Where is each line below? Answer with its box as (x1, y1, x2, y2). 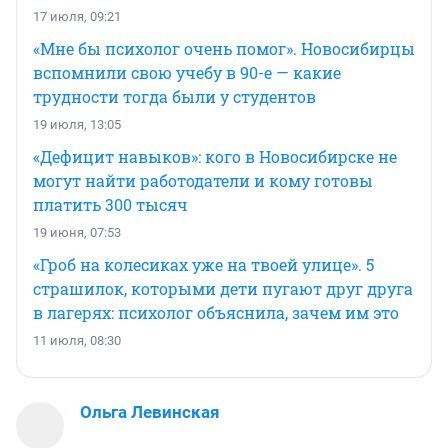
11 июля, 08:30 (33, 332, 121, 348)
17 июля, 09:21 (33, 8, 121, 24)
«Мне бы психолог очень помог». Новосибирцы (33, 37, 415, 59)
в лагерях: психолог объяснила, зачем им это (33, 301, 399, 323)
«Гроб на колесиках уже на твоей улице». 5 (33, 253, 374, 275)
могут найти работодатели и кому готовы (33, 169, 373, 191)
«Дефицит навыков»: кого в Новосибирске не (33, 145, 397, 167)
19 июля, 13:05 (33, 116, 121, 132)
